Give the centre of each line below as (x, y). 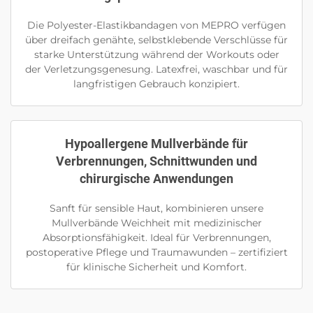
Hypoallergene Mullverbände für (156, 144)
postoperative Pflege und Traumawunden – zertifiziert (156, 253)
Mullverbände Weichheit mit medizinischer (156, 223)
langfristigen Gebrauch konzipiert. (156, 84)
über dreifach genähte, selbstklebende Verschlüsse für (156, 40)
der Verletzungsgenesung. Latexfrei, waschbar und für (156, 70)
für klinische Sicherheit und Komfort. (156, 267)
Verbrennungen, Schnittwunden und (156, 161)
